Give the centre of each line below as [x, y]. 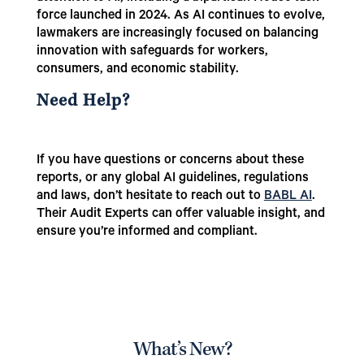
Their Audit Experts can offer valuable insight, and [180, 215]
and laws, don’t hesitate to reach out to [150, 197]
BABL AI [288, 197]
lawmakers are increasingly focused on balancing [177, 35]
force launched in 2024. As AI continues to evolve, [180, 17]
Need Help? [83, 103]
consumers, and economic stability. [137, 70]
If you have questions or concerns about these [170, 161]
